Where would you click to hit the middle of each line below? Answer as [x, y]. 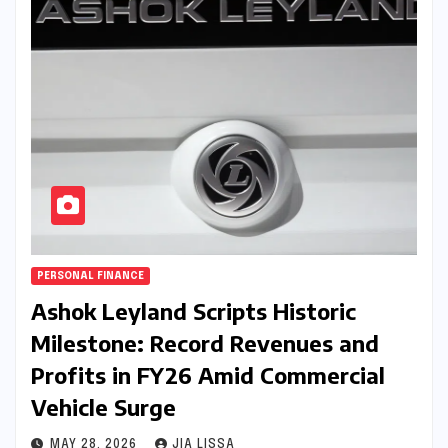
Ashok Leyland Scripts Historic [193, 311]
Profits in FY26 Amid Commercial [208, 375]
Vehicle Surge [103, 407]
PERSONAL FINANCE [90, 276]
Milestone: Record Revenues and [205, 343]
